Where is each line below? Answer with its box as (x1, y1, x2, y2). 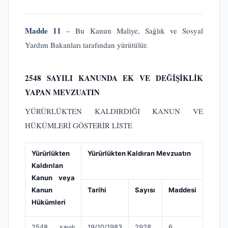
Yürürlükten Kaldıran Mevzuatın (88, 149, 191, 157)
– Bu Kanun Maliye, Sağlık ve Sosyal (61, 25, 203, 36)
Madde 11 (25, 25, 62, 36)
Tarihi (88, 185, 106, 194)
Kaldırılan (32, 161, 63, 169)
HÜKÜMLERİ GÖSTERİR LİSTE (25, 120, 132, 130)
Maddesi (168, 185, 196, 194)
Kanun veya (32, 173, 75, 182)
